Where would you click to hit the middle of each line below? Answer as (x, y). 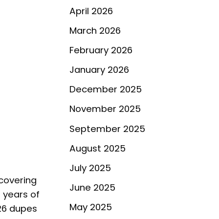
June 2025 (92, 187)
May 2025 (91, 207)
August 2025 (98, 148)
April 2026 (91, 11)
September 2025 (107, 129)
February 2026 (101, 50)
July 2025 (90, 168)
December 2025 (106, 89)
